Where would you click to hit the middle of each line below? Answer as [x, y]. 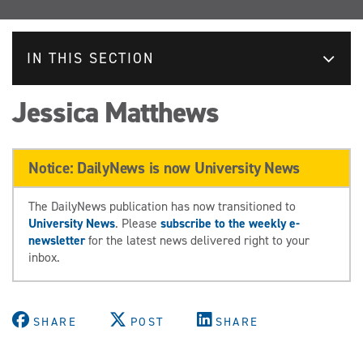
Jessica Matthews [115, 112]
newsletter [57, 240]
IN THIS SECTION [90, 58]
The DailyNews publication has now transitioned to [162, 206]
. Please [138, 223]
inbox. [44, 257]
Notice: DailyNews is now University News [164, 167]
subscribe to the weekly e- [230, 223]
